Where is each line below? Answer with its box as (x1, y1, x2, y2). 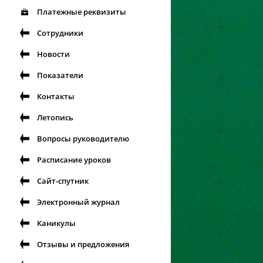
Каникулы (37, 218, 76, 228)
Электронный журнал (37, 197, 120, 207)
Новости (37, 49, 70, 59)
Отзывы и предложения (37, 239, 129, 249)
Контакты (37, 91, 75, 102)
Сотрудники (37, 28, 83, 38)
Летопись (37, 112, 73, 123)
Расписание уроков (37, 154, 111, 165)
